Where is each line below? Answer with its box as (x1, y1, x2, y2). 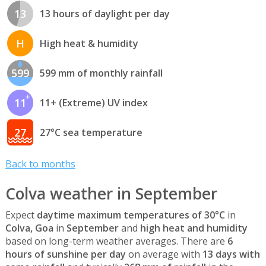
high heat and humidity (140, 221, 248, 235)
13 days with (202, 247, 260, 261)
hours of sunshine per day (5, 247, 126, 261)
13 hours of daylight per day (39, 7, 170, 21)
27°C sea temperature (39, 126, 142, 140)
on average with (125, 247, 202, 261)
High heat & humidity (39, 37, 138, 50)
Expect (5, 208, 37, 221)
